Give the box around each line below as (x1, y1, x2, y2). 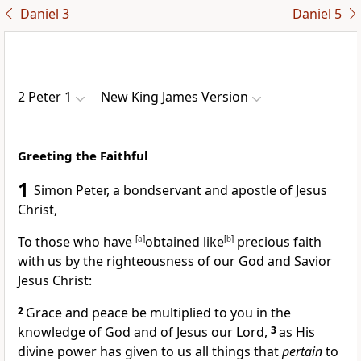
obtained (145, 233, 203, 251)
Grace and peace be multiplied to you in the (26, 304, 291, 322)
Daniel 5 (292, 5, 342, 23)
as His (279, 323, 315, 342)
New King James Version (101, 88, 248, 106)
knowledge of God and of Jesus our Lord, (18, 323, 271, 342)
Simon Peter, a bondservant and (34, 181, 231, 200)
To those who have (18, 233, 135, 251)
